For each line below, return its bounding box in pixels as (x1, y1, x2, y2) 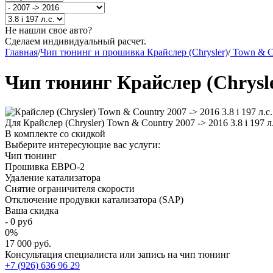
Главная (5, 47, 38, 58)
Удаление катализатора (5, 172, 101, 183)
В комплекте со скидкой (5, 129, 105, 140)
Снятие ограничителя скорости (5, 183, 135, 194)
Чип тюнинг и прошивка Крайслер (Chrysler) (40, 47, 228, 58)
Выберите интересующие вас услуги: (5, 140, 160, 151)
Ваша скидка (5, 205, 58, 216)
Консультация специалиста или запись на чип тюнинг (5, 249, 230, 260)
